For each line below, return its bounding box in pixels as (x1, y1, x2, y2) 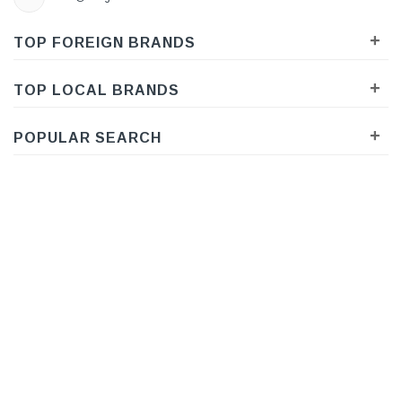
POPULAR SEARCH (13, 130, 162, 146)
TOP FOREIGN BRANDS (13, 35, 196, 51)
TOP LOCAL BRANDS (13, 83, 179, 99)
